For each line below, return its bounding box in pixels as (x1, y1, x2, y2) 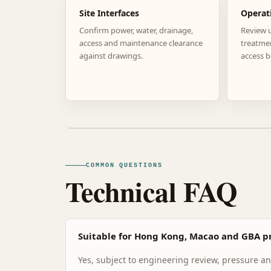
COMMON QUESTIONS (86, 162, 163, 169)
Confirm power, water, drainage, (79, 24, 193, 36)
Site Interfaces (79, 7, 139, 19)
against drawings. (79, 50, 143, 61)
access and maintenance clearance (79, 37, 203, 48)
